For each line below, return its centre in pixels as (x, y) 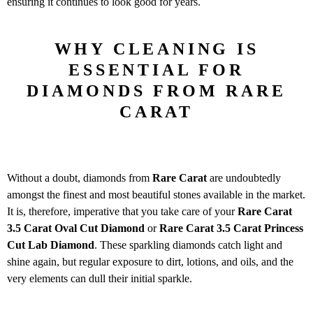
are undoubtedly (244, 178)
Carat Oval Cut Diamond (84, 228)
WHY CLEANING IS (156, 49)
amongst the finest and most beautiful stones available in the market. (156, 195)
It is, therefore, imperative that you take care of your (122, 212)
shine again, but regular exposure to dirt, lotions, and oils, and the (150, 262)
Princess (284, 228)
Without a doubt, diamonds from (80, 178)
